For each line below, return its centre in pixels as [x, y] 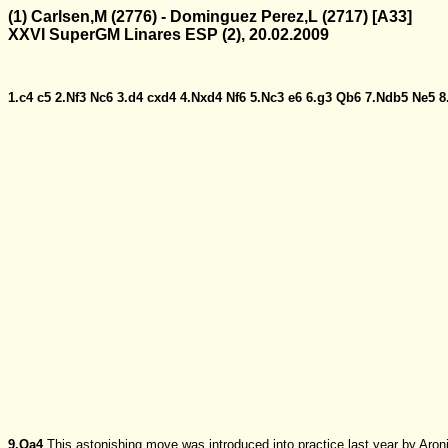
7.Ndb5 [386, 97]
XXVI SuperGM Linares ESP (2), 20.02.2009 [168, 34]
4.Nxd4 [201, 97]
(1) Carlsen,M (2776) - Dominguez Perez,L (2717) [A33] [210, 16]
